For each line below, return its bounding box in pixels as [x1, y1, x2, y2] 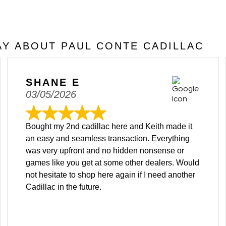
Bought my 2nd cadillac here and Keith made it [26, 122, 192, 131]
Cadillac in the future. [26, 183, 101, 191]
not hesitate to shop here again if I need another [26, 171, 195, 179]
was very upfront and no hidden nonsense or [26, 146, 184, 155]
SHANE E [26, 77, 80, 88]
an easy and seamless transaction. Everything [26, 134, 190, 143]
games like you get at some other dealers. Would [26, 158, 199, 167]
